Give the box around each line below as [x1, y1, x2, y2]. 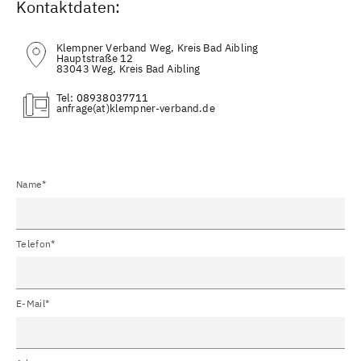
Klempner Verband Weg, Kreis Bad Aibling [56, 40, 259, 55]
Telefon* [16, 237, 56, 250]
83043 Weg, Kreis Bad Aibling [56, 61, 201, 76]
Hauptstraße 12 [56, 51, 134, 65]
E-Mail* [16, 297, 50, 309]
